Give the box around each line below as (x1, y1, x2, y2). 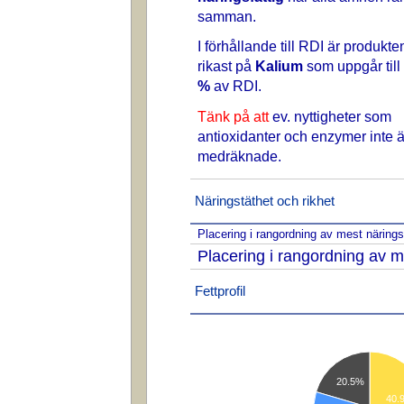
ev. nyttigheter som (269, 107, 391, 124)
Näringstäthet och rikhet (194, 193, 335, 209)
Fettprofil (194, 283, 245, 299)
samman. (197, 7, 256, 24)
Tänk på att (197, 107, 269, 124)
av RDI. (210, 78, 262, 95)
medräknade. (197, 147, 281, 164)
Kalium (255, 58, 303, 75)
